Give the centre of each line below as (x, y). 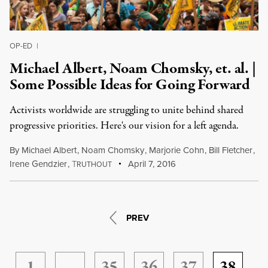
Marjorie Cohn (176, 150)
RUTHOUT (94, 164)
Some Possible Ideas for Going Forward (130, 85)
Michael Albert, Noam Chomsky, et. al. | (133, 69)
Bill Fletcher (230, 150)
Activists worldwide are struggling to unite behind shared (127, 110)
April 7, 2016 (151, 164)
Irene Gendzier (38, 164)
